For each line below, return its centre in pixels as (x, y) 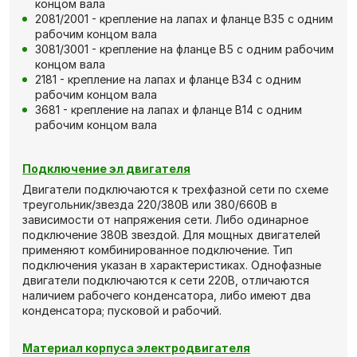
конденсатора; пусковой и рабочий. (122, 311)
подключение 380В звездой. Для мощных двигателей (171, 235)
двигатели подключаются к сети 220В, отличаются (166, 280)
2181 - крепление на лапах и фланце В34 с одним (168, 80)
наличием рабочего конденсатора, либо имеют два (167, 296)
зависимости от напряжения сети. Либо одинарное (165, 220)
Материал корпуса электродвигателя (136, 348)
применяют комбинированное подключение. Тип (157, 250)
